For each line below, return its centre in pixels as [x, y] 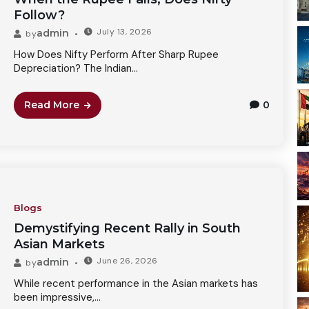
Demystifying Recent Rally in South [127, 228]
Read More [51, 104]
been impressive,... [57, 297]
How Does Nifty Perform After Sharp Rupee [116, 54]
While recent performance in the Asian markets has [136, 283]
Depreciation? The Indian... [76, 68]
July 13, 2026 [124, 31]
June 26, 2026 [127, 260]
